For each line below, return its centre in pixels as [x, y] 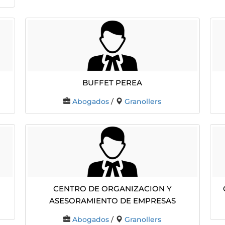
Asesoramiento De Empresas [112, 200]
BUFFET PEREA [113, 81]
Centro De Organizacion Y [112, 188]
